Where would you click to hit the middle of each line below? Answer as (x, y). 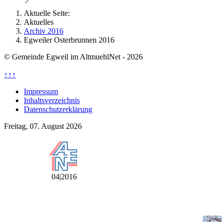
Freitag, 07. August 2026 (43, 126)
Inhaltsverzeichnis (52, 100)
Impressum (41, 91)
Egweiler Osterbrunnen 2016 (69, 40)
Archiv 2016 (44, 31)
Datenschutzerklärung (58, 109)
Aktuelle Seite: (49, 13)
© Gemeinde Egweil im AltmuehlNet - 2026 (73, 57)
